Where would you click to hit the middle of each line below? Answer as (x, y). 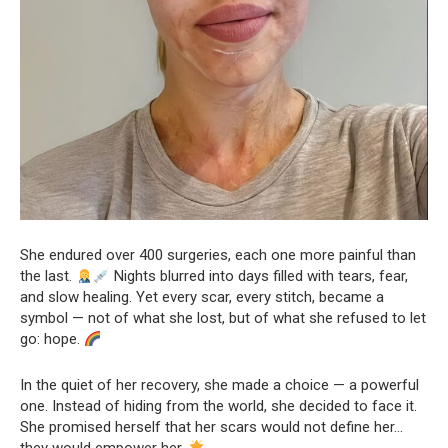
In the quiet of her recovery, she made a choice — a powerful (219, 385)
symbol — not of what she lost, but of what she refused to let (223, 318)
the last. (48, 276)
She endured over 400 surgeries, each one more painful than (218, 255)
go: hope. (52, 339)
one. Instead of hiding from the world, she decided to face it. (218, 406)
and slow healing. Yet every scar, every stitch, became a (202, 297)
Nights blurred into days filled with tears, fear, (259, 276)
